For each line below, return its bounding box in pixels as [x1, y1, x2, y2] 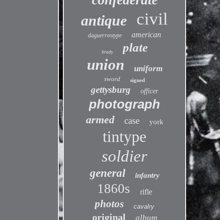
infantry [135, 171, 160, 179]
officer [140, 87, 159, 95]
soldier [102, 147, 148, 165]
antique [81, 12, 127, 28]
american [132, 30, 162, 39]
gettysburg [91, 84, 131, 95]
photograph [89, 97, 161, 111]
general [89, 167, 125, 179]
